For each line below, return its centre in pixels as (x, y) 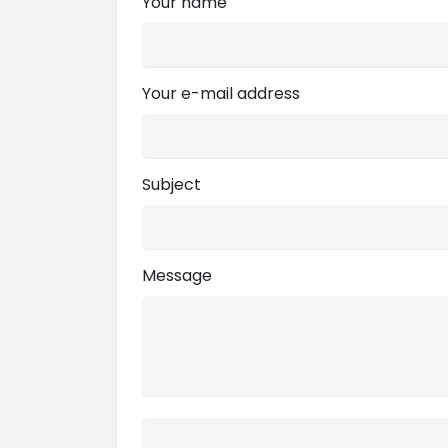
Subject (171, 185)
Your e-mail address (221, 94)
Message (177, 276)
